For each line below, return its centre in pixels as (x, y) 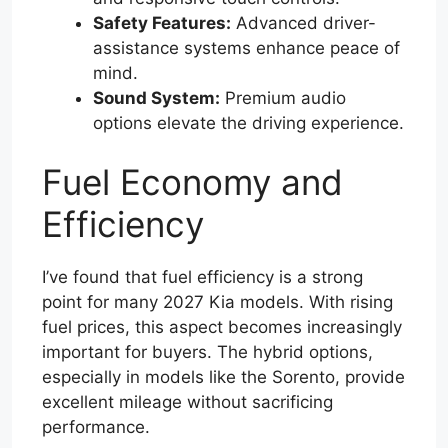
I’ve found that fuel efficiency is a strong (202, 277)
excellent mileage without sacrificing (187, 402)
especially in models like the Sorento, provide (223, 377)
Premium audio (283, 97)
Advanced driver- (303, 22)
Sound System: (156, 97)
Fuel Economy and (192, 182)
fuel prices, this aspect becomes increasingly (222, 327)
